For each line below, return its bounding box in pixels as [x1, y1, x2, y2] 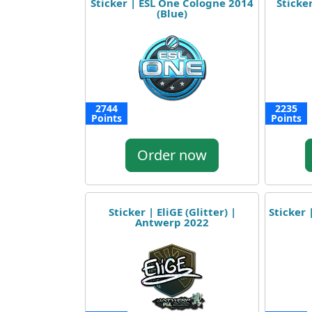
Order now [137, 146, 207, 164]
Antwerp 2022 [135, 215, 209, 229]
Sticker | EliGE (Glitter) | [108, 205, 236, 219]
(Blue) [157, 6, 187, 20]
